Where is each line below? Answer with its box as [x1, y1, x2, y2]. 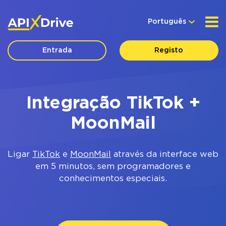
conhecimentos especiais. [59, 175, 167, 183]
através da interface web [111, 151, 218, 158]
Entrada [42, 47, 72, 53]
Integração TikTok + [26, 95, 200, 111]
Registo [154, 47, 184, 53]
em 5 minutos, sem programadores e [35, 163, 191, 171]
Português [148, 19, 186, 25]
